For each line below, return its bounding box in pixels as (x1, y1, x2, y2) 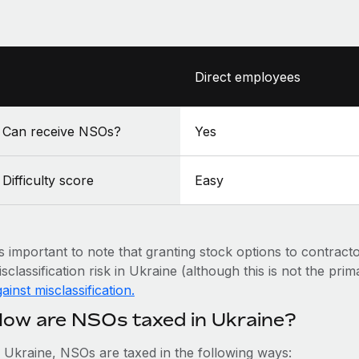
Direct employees (194, 69, 301, 85)
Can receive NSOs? (2, 123, 121, 139)
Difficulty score (2, 172, 94, 188)
